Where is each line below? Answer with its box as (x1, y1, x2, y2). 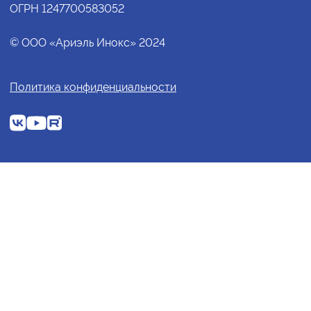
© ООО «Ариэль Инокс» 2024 (10, 36, 165, 50)
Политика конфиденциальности (10, 81, 176, 94)
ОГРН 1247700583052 (10, 2, 124, 16)
